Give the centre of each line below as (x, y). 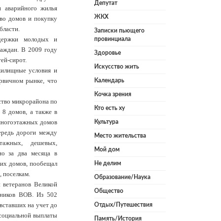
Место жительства (120, 136)
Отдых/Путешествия (123, 205)
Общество (109, 191)
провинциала (112, 39)
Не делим (108, 164)
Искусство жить (117, 67)
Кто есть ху (110, 108)
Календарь (109, 81)
